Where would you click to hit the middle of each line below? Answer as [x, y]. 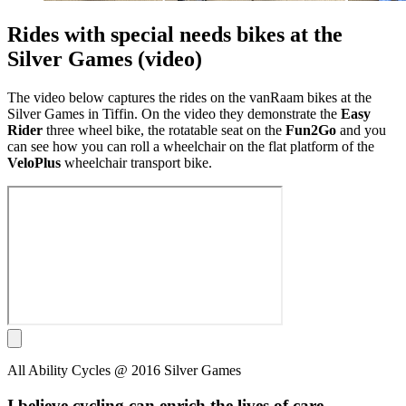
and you [363, 130]
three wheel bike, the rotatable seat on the [164, 130]
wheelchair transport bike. [138, 162]
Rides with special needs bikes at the [175, 35]
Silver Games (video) [105, 59]
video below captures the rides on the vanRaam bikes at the [203, 97]
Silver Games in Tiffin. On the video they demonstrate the [174, 113]
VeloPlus [36, 162]
